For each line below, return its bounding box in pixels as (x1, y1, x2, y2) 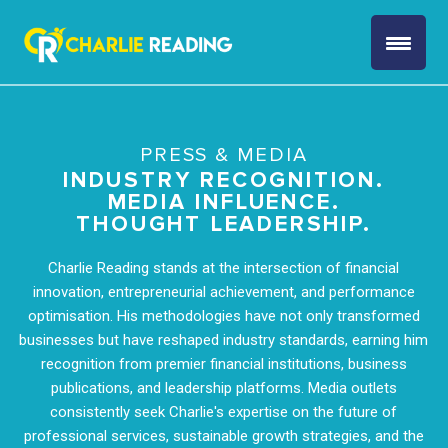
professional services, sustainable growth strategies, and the (23, 427, 424, 445)
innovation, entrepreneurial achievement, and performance (32, 283, 415, 301)
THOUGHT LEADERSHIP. (76, 211, 372, 238)
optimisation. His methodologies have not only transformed (27, 307, 420, 325)
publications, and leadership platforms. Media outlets (50, 379, 397, 397)
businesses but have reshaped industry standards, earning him (19, 331, 429, 349)
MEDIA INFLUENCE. (107, 189, 341, 216)
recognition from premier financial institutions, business (40, 355, 407, 373)
